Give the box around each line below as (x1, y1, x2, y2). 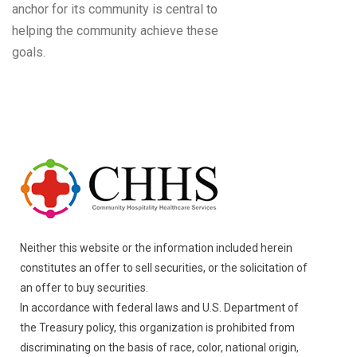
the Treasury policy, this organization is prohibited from (20, 321, 295, 334)
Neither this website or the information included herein (20, 241, 292, 254)
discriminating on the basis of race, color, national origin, (20, 341, 299, 354)
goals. (12, 45, 45, 60)
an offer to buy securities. (20, 281, 148, 294)
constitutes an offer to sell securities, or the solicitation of (20, 261, 308, 274)
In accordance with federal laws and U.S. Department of (20, 301, 299, 314)
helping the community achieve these (12, 23, 218, 38)
